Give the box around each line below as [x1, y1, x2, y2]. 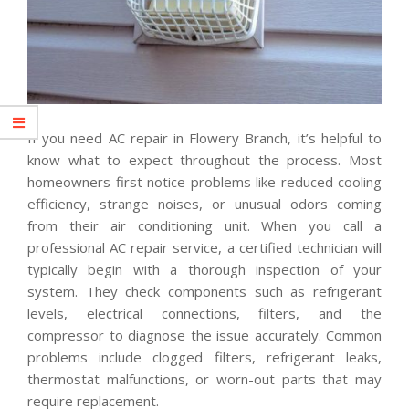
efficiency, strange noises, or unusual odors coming [27, 194, 382, 213]
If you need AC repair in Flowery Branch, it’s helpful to [27, 128, 382, 147]
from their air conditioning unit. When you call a [27, 215, 382, 235]
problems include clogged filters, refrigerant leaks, [27, 347, 382, 366]
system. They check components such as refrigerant [27, 281, 382, 300]
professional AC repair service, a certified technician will [27, 237, 382, 257]
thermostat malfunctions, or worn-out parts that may [27, 369, 382, 388]
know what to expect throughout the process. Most [27, 150, 382, 169]
